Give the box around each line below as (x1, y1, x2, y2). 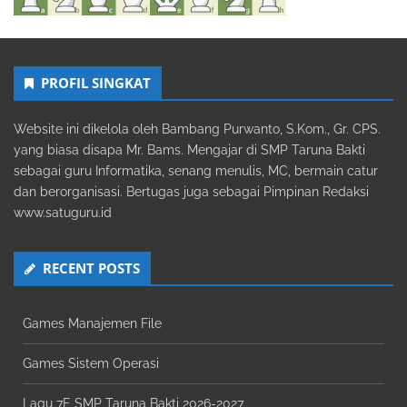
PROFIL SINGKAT (41, 74, 151, 93)
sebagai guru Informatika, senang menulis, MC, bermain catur (14, 164, 378, 179)
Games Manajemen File (23, 316, 162, 332)
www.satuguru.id (14, 205, 112, 221)
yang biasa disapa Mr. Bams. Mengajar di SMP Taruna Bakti (14, 143, 365, 158)
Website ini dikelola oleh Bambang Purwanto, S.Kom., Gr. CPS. (14, 122, 381, 137)
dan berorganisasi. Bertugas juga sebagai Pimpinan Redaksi (14, 184, 369, 200)
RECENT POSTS (43, 259, 140, 278)
